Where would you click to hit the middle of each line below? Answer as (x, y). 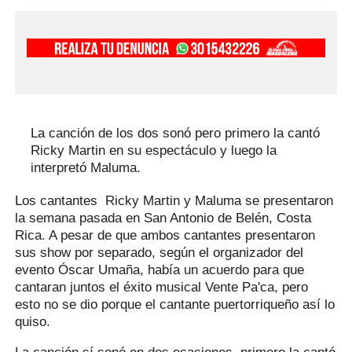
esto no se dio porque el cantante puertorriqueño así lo (175, 304)
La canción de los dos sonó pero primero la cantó (176, 133)
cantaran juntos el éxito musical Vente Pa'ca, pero (162, 287)
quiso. (33, 321)
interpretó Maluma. (88, 167)
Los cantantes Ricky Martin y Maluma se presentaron (174, 200)
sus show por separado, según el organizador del (159, 252)
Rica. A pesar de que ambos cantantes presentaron (165, 235)
